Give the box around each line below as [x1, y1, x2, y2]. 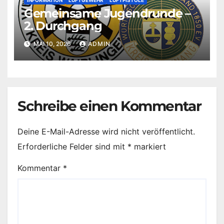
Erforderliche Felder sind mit [17, 141, 127, 152]
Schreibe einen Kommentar [17, 97, 201, 115]
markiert [131, 141, 166, 152]
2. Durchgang [23, 18, 102, 33]
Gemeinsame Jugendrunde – [23, 6, 190, 21]
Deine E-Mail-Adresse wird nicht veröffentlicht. [17, 126, 195, 137]
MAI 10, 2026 [31, 39, 72, 47]
